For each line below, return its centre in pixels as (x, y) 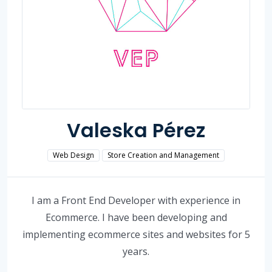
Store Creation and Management (163, 155)
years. (136, 251)
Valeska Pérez (136, 130)
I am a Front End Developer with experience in (136, 200)
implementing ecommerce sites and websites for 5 (136, 234)
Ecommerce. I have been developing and (136, 217)
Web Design (73, 155)
